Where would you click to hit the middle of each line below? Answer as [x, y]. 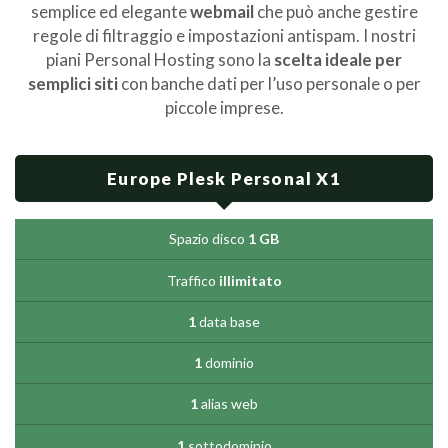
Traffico [192, 280]
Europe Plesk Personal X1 [224, 179]
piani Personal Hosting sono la [160, 60]
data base [228, 321]
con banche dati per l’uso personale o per [269, 84]
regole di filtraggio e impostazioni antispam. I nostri [224, 36]
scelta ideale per [338, 60]
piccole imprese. [224, 108]
